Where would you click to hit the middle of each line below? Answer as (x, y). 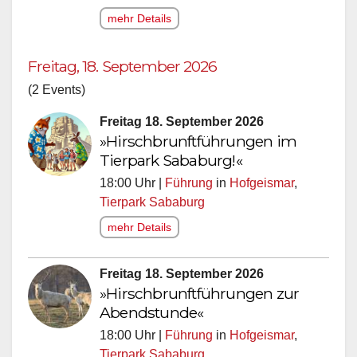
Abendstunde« (152, 313)
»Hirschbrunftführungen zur (200, 294)
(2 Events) (57, 90)
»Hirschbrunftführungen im (198, 141)
